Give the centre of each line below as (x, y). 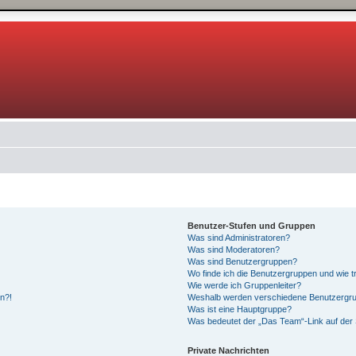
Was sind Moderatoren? (233, 250)
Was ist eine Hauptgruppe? (239, 309)
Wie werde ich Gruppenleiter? (244, 285)
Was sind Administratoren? (238, 238)
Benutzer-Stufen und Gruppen (251, 226)
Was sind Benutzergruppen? (242, 261)
